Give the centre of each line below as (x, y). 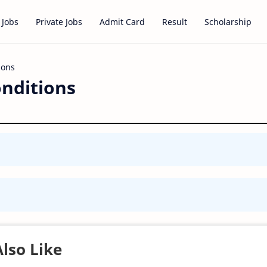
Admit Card (122, 21)
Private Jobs (59, 21)
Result (175, 21)
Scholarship (228, 21)
